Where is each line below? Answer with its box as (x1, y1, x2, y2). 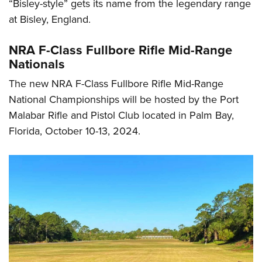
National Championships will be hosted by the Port (9, 91, 239, 107)
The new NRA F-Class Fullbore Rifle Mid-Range (9, 75, 223, 91)
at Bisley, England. (9, 11, 91, 27)
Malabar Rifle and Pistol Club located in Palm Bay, (9, 107, 234, 123)
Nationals (9, 54, 65, 74)
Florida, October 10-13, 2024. (9, 123, 140, 139)
